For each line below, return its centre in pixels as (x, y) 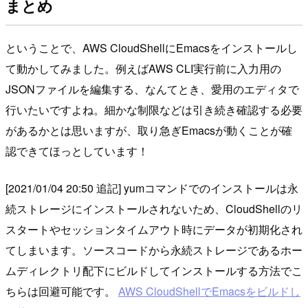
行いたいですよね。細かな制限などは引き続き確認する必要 (154, 109)
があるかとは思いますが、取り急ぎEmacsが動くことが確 (149, 130)
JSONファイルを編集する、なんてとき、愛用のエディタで (152, 89)
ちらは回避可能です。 (62, 291)
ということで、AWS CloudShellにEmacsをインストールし (152, 47)
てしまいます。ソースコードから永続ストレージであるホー (154, 250)
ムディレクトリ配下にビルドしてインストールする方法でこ (154, 270)
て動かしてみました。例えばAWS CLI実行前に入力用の (143, 68)
